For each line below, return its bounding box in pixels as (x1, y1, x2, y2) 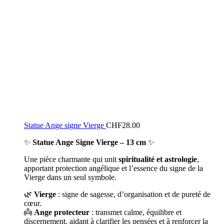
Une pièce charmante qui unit (24, 155, 118, 163)
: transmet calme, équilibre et (89, 208, 181, 216)
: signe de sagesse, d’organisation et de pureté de (56, 190, 210, 198)
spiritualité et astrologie (118, 155, 197, 163)
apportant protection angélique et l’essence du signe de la (24, 164, 203, 172)
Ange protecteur (34, 208, 89, 216)
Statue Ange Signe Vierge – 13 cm (32, 138, 146, 146)
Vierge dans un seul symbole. (24, 173, 116, 181)
